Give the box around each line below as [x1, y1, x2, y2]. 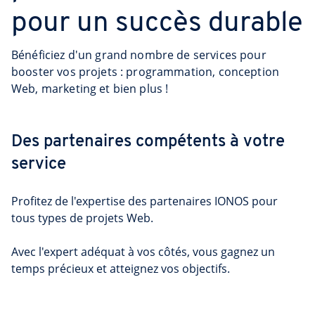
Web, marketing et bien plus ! [11, 81, 169, 96]
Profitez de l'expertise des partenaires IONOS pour [11, 193, 278, 209]
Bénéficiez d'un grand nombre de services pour [11, 47, 266, 63]
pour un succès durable [11, 10, 303, 38]
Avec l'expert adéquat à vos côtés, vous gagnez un [11, 244, 275, 259]
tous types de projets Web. [11, 210, 153, 226]
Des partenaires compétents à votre [11, 134, 285, 150]
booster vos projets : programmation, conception [11, 64, 280, 79]
